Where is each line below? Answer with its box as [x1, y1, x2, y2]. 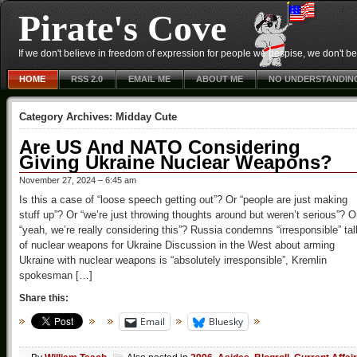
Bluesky [209, 315, 243, 328]
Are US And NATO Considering [19, 136, 300, 158]
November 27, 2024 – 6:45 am [19, 175, 136, 185]
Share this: [19, 292, 69, 304]
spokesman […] [19, 269, 92, 281]
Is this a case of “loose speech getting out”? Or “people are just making [19, 194, 347, 206]
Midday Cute [116, 111, 177, 123]
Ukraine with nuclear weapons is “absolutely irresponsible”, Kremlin [19, 254, 327, 266]
